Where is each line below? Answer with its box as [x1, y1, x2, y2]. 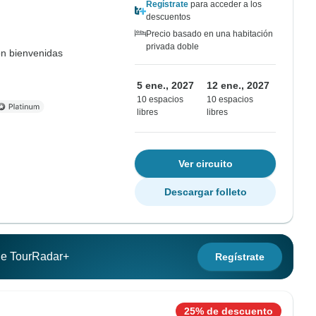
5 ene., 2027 [137, 80, 194, 91]
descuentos [146, 12, 190, 22]
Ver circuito [178, 158, 233, 169]
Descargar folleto [164, 186, 247, 197]
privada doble [146, 42, 199, 51]
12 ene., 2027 [207, 80, 269, 91]
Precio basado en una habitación [146, 29, 273, 39]
